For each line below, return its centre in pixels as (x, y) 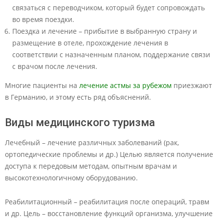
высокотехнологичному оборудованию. (71, 178)
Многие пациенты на (42, 85)
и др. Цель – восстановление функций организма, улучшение (109, 213)
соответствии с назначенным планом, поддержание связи (111, 55)
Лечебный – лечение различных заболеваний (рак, (92, 142)
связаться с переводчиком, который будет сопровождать (109, 8)
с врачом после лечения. (55, 66)
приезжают (192, 85)
